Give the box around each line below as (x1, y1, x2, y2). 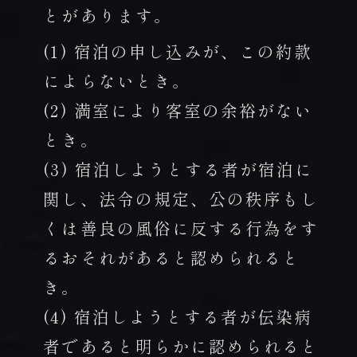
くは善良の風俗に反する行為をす (43, 215, 320, 240)
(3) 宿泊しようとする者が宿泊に (43, 156, 314, 181)
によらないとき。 (43, 68, 190, 92)
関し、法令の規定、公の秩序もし (43, 186, 320, 210)
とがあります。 (43, 2, 172, 27)
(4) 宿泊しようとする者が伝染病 (43, 304, 313, 328)
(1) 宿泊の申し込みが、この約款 (43, 38, 313, 63)
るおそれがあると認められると (43, 245, 301, 269)
